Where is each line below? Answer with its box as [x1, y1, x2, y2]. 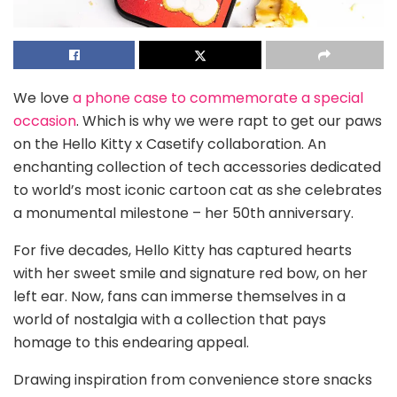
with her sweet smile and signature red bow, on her [13, 263, 368, 284]
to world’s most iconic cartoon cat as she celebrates [13, 180, 382, 200]
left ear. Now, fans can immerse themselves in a [13, 286, 346, 307]
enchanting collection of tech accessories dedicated [13, 157, 381, 177]
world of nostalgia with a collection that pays [13, 309, 326, 330]
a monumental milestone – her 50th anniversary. [13, 203, 354, 223]
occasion [13, 111, 76, 131]
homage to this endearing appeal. [13, 332, 249, 353]
